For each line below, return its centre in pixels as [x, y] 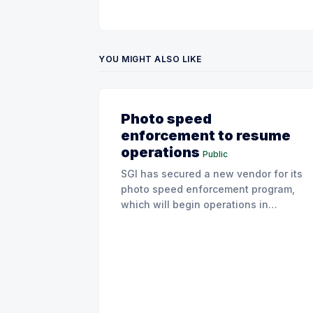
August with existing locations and [205, 220]
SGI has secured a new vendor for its [212, 174]
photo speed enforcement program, [208, 189]
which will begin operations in [195, 204]
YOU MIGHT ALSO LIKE [150, 59]
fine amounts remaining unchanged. [210, 235]
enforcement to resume [206, 136]
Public [215, 154]
